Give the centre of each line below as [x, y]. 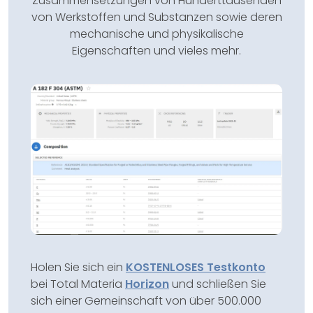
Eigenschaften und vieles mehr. [156, 51]
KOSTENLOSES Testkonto [196, 268]
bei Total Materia [78, 284]
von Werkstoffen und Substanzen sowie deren [156, 17]
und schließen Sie [218, 284]
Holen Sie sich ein [78, 268]
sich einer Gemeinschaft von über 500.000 [146, 301]
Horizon [147, 284]
